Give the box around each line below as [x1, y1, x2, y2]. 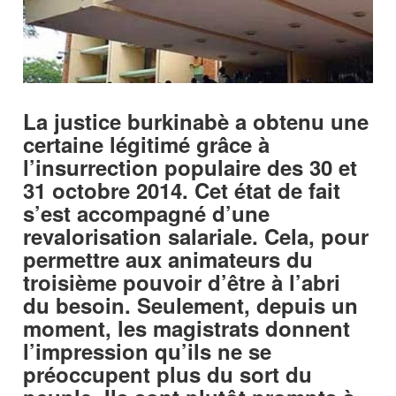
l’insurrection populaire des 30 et [23, 152, 358, 183]
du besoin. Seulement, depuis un [23, 290, 359, 321]
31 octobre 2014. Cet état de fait [23, 175, 341, 206]
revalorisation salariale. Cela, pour [23, 221, 369, 252]
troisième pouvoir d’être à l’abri [23, 267, 341, 298]
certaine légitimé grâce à [23, 129, 270, 160]
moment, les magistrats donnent [23, 313, 351, 344]
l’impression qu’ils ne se [23, 336, 272, 367]
